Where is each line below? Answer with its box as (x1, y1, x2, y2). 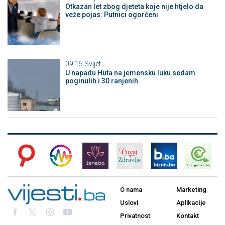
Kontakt (176, 212, 199, 220)
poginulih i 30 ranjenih (65, 76, 138, 85)
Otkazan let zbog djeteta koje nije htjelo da (65, 3, 203, 11)
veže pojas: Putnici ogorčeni (65, 11, 158, 19)
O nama (120, 186, 142, 194)
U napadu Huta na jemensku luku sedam (65, 68, 195, 77)
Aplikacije (176, 199, 206, 207)
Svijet (84, 59, 101, 68)
